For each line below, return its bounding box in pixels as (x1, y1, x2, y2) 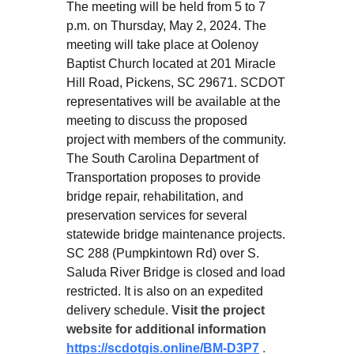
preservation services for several (66, 209, 247, 222)
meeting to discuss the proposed (66, 114, 247, 127)
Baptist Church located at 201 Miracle (66, 57, 276, 70)
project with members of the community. (66, 133, 286, 146)
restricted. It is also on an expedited (66, 284, 263, 298)
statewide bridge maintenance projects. (66, 228, 285, 241)
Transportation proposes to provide (66, 171, 261, 184)
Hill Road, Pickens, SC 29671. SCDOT (66, 76, 285, 89)
